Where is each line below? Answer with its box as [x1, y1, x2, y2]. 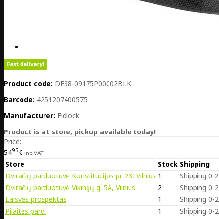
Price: [4, 137, 21, 147]
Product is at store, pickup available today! [4, 127, 156, 137]
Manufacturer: [4, 111, 55, 121]
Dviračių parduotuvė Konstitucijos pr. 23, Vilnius [5, 171, 156, 180]
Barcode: [4, 95, 35, 105]
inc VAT [24, 149, 44, 156]
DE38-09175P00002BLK [55, 79, 131, 88]
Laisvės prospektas [5, 194, 66, 204]
